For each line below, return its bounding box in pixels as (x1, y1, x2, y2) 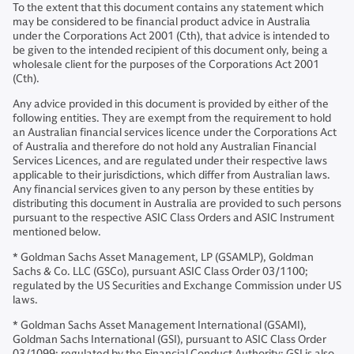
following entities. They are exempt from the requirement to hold (13, 111, 331, 126)
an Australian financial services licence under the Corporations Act (13, 126, 337, 140)
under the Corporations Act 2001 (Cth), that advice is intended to (13, 29, 330, 43)
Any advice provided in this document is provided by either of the (13, 97, 329, 111)
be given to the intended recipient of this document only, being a (13, 43, 328, 58)
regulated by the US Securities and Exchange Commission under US (13, 279, 341, 293)
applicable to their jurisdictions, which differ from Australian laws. (13, 168, 330, 183)
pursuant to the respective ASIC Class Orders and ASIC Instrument (13, 211, 334, 225)
